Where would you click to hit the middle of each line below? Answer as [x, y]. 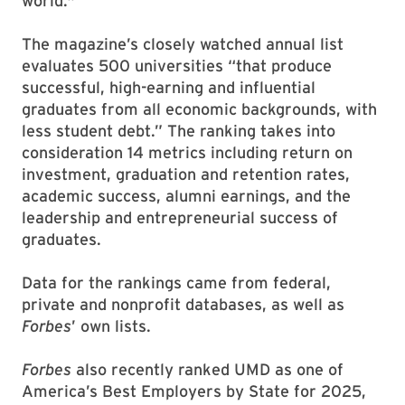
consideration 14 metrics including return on [187, 152]
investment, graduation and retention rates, [186, 174]
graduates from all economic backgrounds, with [199, 109]
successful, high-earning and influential [169, 87]
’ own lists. [111, 326]
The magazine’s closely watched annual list [183, 44]
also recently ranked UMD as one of [207, 369]
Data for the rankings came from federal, [176, 283]
